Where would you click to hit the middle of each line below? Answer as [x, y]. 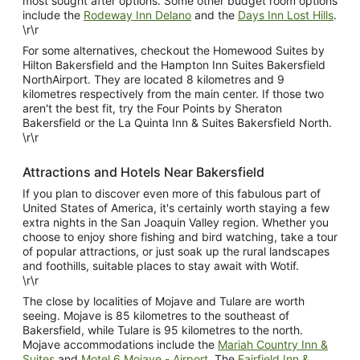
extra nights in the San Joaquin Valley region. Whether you [176, 222]
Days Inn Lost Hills [286, 14]
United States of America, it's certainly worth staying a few [176, 207]
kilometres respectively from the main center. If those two [173, 93]
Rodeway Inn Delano [137, 14]
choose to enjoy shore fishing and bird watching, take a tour [180, 236]
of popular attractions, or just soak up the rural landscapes [176, 251]
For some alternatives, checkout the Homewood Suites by [174, 50]
